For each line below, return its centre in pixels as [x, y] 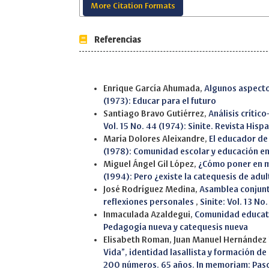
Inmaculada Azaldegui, [149, 214]
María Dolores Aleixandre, [156, 139]
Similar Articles [105, 76]
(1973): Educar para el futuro [160, 101]
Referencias [114, 40]
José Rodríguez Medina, [151, 189]
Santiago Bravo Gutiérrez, [156, 113]
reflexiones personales [150, 202]
